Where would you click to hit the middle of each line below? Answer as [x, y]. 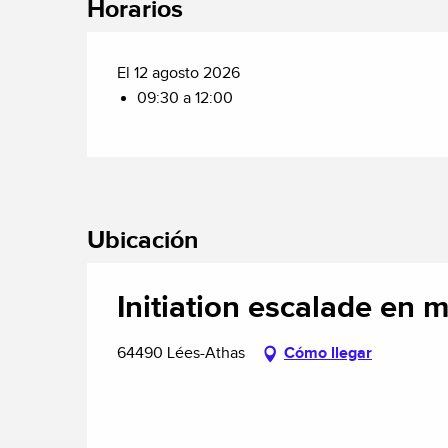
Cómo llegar [328, 353]
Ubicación [142, 240]
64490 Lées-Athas [181, 353]
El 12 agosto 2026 [179, 73]
